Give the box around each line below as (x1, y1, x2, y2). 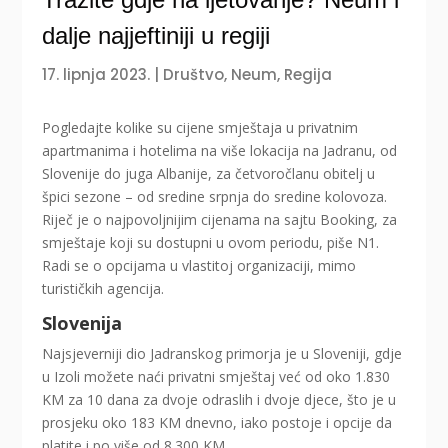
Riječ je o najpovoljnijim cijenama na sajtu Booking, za (42, 210, 398, 230)
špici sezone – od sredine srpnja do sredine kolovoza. (42, 187, 388, 207)
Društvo (163, 64, 225, 86)
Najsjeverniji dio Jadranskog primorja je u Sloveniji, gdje (42, 344, 403, 364)
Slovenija (42, 311, 123, 336)
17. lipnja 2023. (42, 64, 151, 86)
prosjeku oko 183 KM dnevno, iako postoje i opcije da (42, 413, 393, 433)
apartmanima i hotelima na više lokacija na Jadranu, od (42, 141, 398, 161)
